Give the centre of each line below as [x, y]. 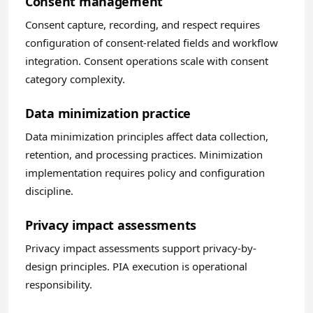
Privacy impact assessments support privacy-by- [141, 248]
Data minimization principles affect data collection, [147, 136]
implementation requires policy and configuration [145, 173]
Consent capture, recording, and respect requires [143, 24]
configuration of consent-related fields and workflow [152, 43]
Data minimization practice [108, 113]
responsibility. [59, 284]
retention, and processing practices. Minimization [144, 154]
